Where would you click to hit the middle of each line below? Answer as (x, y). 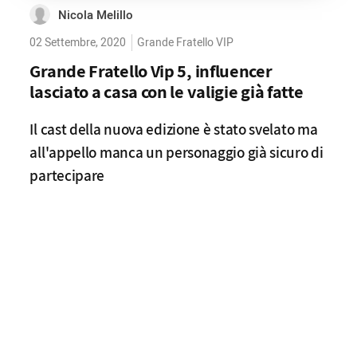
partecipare (67, 175)
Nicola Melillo (96, 15)
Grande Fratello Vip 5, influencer (151, 71)
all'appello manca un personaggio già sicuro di (177, 152)
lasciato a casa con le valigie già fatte (167, 91)
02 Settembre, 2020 (78, 43)
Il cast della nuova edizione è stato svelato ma (174, 129)
